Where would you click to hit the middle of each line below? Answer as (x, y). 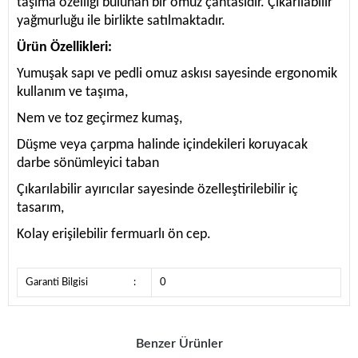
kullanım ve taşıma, (72, 93)
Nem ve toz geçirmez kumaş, (99, 119)
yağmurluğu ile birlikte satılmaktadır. (121, 22)
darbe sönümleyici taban (88, 164)
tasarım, (40, 209)
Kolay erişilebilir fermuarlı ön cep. (114, 235)
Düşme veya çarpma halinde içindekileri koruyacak (162, 145)
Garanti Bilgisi (57, 283)
